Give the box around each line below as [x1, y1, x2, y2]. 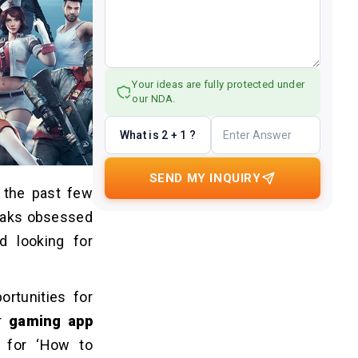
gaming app [8, 312, 93, 330]
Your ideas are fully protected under [132, 78, 305, 90]
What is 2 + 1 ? [119, 128, 197, 141]
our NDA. [132, 93, 176, 105]
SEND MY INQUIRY [149, 171, 261, 185]
